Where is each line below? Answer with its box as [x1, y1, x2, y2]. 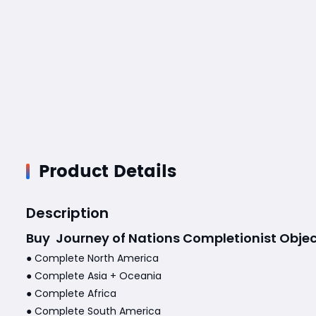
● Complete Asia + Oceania [26, 269, 162, 283]
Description [26, 203, 109, 223]
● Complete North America [26, 251, 159, 265]
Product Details [39, 158, 176, 186]
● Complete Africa [26, 286, 116, 300]
